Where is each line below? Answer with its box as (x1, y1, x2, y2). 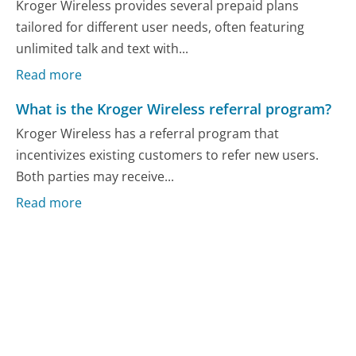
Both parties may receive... (16, 168, 175, 186)
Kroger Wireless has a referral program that (16, 125, 280, 143)
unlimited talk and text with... (16, 40, 189, 58)
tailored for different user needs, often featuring (16, 18, 305, 37)
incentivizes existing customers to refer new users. (16, 146, 319, 164)
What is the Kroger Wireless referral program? (16, 99, 332, 118)
